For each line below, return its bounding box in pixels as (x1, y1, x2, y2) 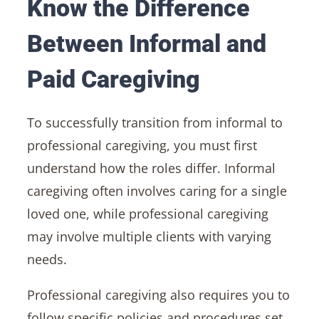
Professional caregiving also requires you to (26, 286, 290, 304)
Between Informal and (26, 28, 266, 58)
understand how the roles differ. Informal (26, 159, 276, 177)
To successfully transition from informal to (26, 114, 283, 132)
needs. (26, 251, 67, 268)
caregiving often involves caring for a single (26, 182, 287, 200)
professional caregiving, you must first (26, 137, 257, 155)
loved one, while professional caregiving (26, 205, 268, 223)
